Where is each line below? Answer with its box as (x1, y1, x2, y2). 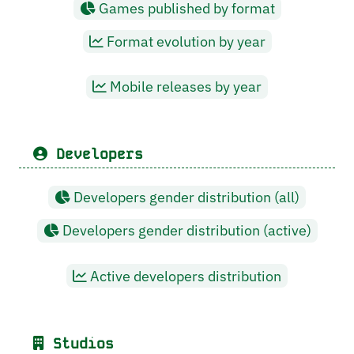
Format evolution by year (103, 32, 265, 51)
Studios (44, 333, 114, 352)
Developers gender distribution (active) (58, 221, 311, 240)
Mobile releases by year (107, 77, 262, 96)
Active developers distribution (87, 266, 281, 285)
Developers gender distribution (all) (70, 188, 299, 207)
